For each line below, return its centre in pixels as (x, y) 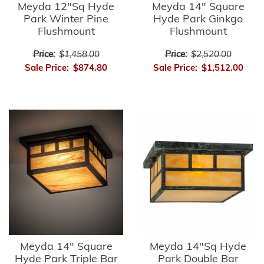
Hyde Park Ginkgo (198, 19)
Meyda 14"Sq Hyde (198, 247)
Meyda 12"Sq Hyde (66, 7)
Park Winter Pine (66, 19)
